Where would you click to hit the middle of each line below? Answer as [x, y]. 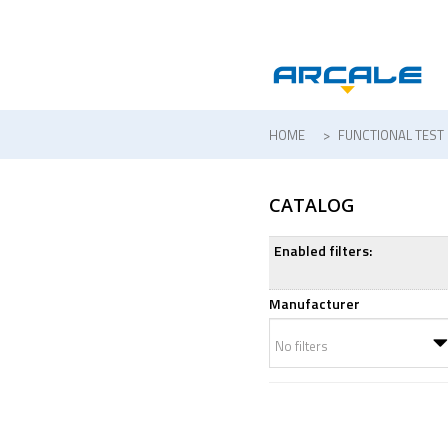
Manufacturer [314, 303]
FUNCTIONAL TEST [390, 135]
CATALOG [311, 205]
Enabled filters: [322, 250]
